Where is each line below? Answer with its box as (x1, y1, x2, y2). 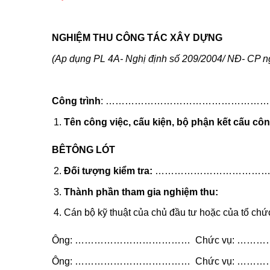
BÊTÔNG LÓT (51, 145, 115, 155)
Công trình (51, 96, 101, 107)
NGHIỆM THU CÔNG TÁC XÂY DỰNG (51, 33, 222, 43)
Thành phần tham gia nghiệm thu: (64, 186, 219, 197)
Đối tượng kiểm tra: (64, 166, 153, 177)
